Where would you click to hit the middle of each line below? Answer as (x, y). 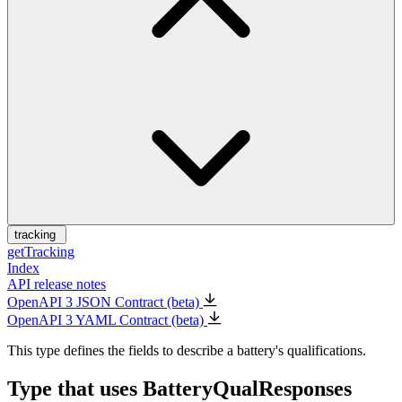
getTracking (41, 252)
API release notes (57, 284)
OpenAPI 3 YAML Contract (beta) (107, 320)
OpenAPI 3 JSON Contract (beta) (105, 302)
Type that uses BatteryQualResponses (179, 388)
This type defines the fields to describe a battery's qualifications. (187, 351)
